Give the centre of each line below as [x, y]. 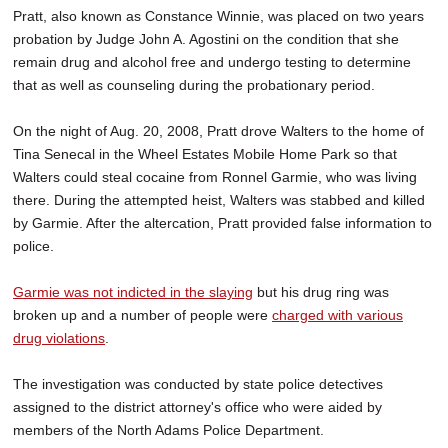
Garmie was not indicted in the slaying [133, 292]
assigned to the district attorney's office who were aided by [197, 407]
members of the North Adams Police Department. [168, 430]
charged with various [337, 315]
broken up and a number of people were [142, 315]
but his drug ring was [321, 292]
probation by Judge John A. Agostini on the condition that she [206, 39]
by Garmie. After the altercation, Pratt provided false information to [222, 223]
